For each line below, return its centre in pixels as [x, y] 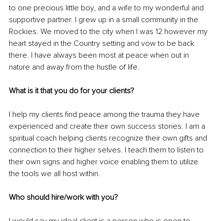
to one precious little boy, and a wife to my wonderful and [107, 8]
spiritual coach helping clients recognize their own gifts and [109, 138]
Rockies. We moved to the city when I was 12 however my [109, 32]
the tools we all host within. [55, 174]
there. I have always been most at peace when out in [100, 55]
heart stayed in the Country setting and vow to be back [103, 44]
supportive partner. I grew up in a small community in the [105, 20]
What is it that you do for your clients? [73, 91]
